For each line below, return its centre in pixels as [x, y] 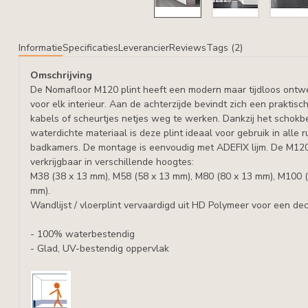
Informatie [41, 48]
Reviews [188, 48]
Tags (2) [224, 48]
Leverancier [144, 48]
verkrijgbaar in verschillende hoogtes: [112, 162]
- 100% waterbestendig [82, 234]
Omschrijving [61, 75]
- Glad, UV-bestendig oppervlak [100, 249]
